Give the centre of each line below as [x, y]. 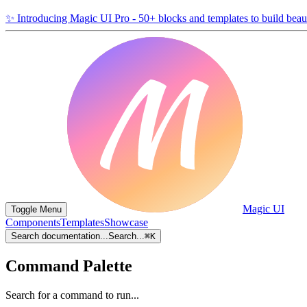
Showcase [126, 222]
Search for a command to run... [72, 295]
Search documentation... [60, 236]
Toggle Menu [36, 209]
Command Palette [69, 266]
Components [33, 222]
